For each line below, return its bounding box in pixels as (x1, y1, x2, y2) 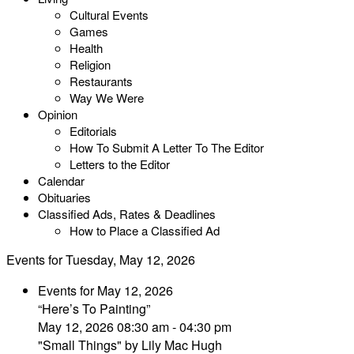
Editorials (70, 122, 117, 139)
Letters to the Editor (70, 156, 170, 172)
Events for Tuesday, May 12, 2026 (6, 250, 195, 269)
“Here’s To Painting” (38, 299, 150, 318)
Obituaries (38, 189, 91, 205)
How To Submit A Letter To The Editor (70, 139, 264, 156)
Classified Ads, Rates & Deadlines (38, 205, 216, 222)
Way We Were (70, 89, 144, 106)
